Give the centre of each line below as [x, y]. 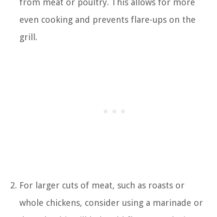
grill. [28, 37]
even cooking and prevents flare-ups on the [108, 19]
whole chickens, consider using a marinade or [111, 202]
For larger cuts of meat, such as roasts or [102, 185]
